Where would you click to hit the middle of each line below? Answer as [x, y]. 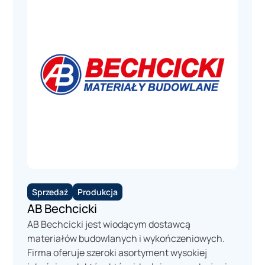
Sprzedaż [50, 192]
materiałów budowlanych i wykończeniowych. [126, 238]
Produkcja [98, 192]
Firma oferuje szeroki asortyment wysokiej [117, 252]
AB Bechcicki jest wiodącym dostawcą [109, 224]
